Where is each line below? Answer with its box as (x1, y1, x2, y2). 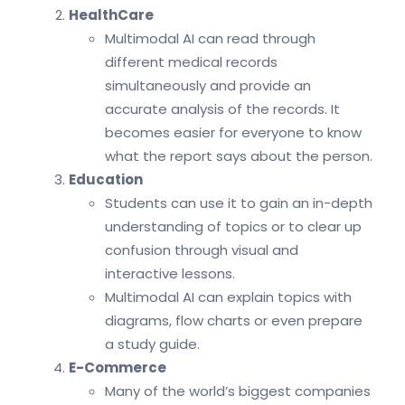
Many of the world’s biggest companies (105, 381, 371, 401)
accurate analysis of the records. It (105, 99, 340, 119)
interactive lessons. (105, 264, 235, 284)
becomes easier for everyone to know (105, 123, 362, 143)
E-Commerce (69, 358, 166, 378)
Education (69, 170, 143, 190)
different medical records (105, 52, 278, 72)
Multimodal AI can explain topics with (105, 287, 352, 307)
